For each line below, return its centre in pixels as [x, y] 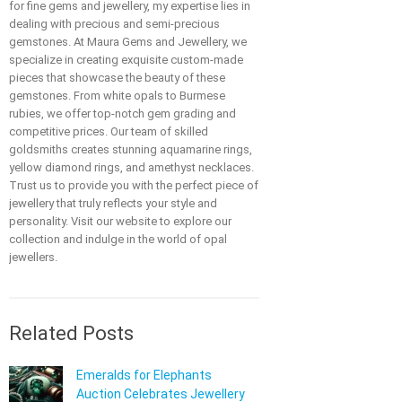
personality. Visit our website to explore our [120, 221]
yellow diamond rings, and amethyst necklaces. [131, 167]
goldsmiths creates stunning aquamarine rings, [131, 149]
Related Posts [71, 333]
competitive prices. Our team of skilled [109, 131]
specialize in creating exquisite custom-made [126, 59]
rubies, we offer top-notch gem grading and [122, 113]
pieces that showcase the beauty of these [117, 77]
